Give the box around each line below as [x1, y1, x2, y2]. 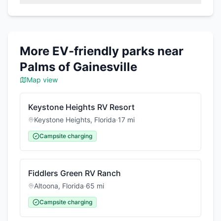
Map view [27, 75, 58, 84]
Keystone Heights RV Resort [28, 102, 135, 112]
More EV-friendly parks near [20, 44, 184, 58]
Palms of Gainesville [20, 60, 137, 74]
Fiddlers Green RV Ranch [28, 168, 121, 178]
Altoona [34, 182, 58, 190]
